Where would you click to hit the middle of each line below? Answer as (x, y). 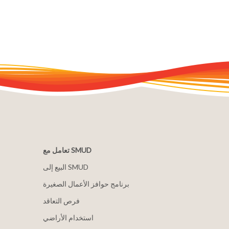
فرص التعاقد (61, 201)
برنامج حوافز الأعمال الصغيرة (86, 184)
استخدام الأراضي (68, 217)
